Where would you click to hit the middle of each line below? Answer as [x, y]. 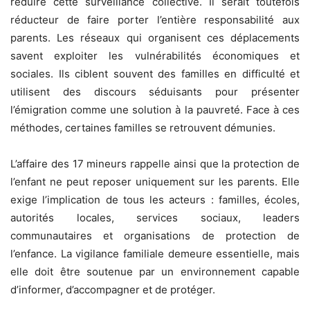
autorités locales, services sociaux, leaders [155, 217]
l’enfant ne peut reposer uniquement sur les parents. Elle [155, 181]
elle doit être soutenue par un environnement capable [155, 271]
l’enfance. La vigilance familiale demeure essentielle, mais [155, 253]
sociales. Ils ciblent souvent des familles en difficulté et [155, 73]
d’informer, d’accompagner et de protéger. [113, 289]
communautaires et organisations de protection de [155, 235]
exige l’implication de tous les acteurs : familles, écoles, [155, 199]
